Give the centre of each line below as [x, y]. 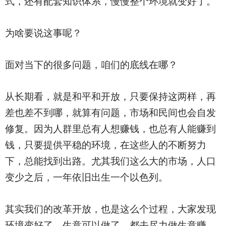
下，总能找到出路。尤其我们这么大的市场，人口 [110, 161]
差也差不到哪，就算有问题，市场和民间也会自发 [110, 113]
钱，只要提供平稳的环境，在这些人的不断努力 [105, 145]
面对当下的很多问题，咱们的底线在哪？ [91, 65]
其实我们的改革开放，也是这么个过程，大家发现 [110, 209]
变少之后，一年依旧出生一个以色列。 [86, 177]
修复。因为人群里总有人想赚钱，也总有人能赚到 [110, 129]
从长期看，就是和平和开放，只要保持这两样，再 [110, 97]
